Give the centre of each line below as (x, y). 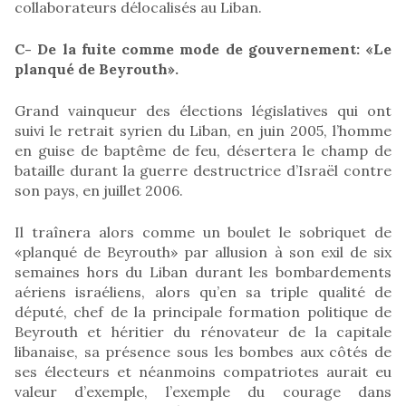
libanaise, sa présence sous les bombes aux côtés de (203, 351)
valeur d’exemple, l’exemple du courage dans (203, 391)
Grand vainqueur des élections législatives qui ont (203, 110)
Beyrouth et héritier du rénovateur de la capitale (203, 331)
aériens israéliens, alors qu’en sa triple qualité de (203, 291)
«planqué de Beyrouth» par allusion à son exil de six (203, 251)
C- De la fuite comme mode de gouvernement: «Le (203, 48)
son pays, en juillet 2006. (99, 190)
